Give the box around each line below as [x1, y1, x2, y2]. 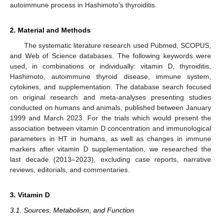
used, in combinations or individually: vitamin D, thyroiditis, [10, 62, 211, 70]
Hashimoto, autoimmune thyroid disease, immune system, [10, 72, 211, 80]
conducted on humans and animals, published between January [10, 103, 211, 111]
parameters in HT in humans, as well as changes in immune [10, 134, 211, 143]
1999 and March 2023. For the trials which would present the [10, 113, 211, 122]
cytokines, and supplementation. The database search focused [10, 82, 211, 91]
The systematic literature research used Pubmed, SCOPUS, [24, 41, 211, 49]
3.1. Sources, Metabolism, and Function [10, 206, 134, 214]
